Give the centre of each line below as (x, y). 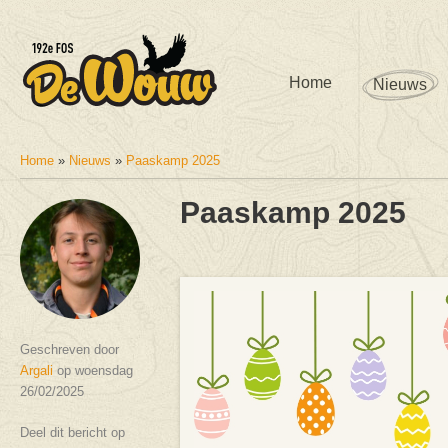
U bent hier (72, 176)
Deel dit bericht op (72, 432)
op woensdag (93, 370)
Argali (36, 370)
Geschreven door (69, 349)
